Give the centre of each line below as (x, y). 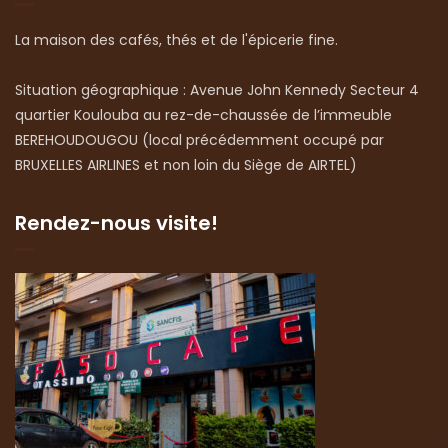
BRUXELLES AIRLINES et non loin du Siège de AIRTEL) (186, 164)
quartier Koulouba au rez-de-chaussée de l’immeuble (203, 114)
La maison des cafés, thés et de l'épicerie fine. (176, 39)
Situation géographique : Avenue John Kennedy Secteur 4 (217, 89)
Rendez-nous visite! (116, 222)
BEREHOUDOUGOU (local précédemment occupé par (199, 139)
